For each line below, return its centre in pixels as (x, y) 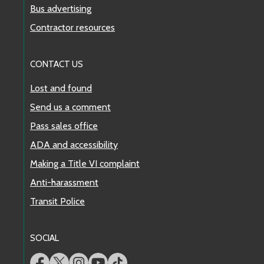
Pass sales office (64, 126)
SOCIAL (44, 238)
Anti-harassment (64, 183)
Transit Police (57, 202)
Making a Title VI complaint (85, 164)
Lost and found (61, 88)
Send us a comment (70, 107)
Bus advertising (61, 9)
